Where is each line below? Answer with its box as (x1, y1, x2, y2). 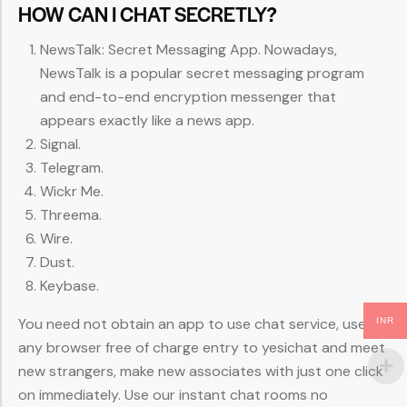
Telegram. (40, 158, 104, 178)
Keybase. (40, 276, 99, 296)
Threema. (40, 205, 102, 225)
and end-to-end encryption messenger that (40, 87, 336, 107)
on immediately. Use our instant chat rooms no (18, 385, 328, 405)
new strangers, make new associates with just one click (18, 362, 383, 382)
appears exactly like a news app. (40, 111, 254, 131)
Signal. (40, 134, 81, 154)
